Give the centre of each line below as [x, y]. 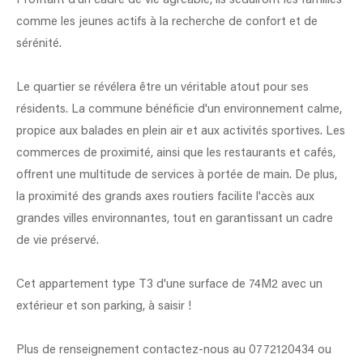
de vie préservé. [58, 241]
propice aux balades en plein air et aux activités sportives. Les [181, 131]
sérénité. [39, 44]
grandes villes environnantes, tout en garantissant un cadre [175, 219]
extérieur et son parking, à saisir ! [104, 306]
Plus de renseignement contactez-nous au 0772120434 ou [174, 350]
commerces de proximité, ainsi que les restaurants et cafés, [176, 153]
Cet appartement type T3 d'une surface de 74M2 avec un [169, 284]
